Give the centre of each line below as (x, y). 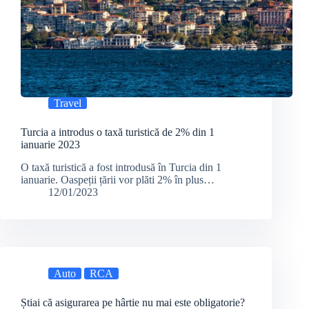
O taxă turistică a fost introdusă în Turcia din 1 (121, 167)
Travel (68, 103)
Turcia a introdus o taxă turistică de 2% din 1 (118, 132)
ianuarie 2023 (50, 145)
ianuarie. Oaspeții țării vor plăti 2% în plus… (118, 179)
